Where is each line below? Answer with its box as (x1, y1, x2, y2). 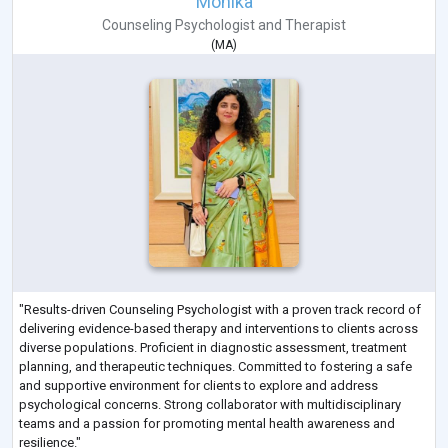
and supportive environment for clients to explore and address (19, 377, 378, 393)
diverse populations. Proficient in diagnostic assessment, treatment (19, 339, 407, 355)
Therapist (285, 17, 346, 34)
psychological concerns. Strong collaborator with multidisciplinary (19, 396, 401, 412)
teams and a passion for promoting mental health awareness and (19, 415, 395, 431)
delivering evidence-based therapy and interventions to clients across (19, 320, 418, 336)
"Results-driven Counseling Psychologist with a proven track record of (19, 301, 421, 317)
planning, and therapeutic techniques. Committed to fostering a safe (19, 358, 412, 374)
